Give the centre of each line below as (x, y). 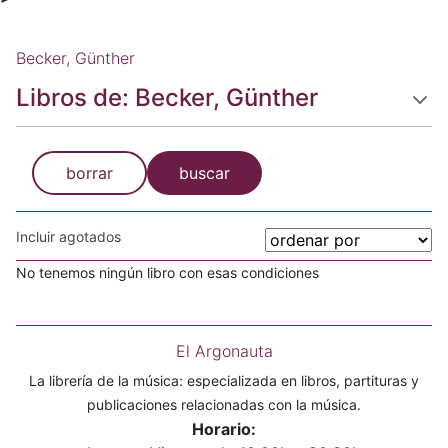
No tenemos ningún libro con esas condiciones (167, 272)
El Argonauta (224, 351)
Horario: (224, 429)
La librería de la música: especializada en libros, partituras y (224, 380)
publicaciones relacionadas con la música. (224, 404)
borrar (89, 173)
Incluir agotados (68, 236)
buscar (204, 173)
